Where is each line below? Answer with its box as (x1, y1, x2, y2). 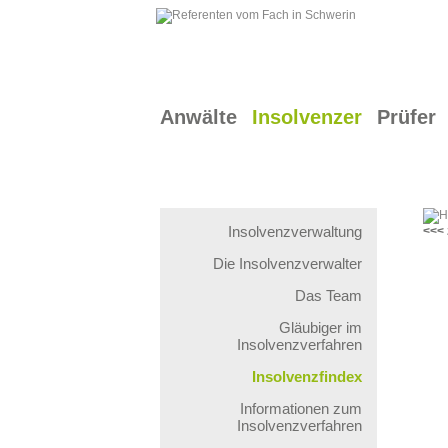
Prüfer (377, 106, 436, 128)
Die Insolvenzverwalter (213, 255, 362, 272)
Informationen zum (240, 400, 362, 417)
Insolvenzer (252, 106, 362, 128)
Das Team (295, 287, 362, 304)
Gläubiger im (279, 319, 362, 336)
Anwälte (160, 106, 237, 128)
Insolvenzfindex (252, 368, 362, 385)
